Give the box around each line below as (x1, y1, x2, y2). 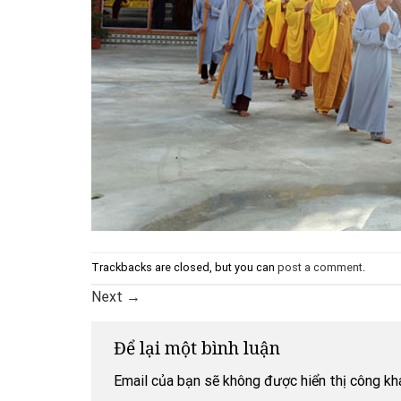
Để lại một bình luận (114, 335, 285, 360)
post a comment (277, 260, 363, 274)
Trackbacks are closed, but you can (91, 260, 277, 274)
